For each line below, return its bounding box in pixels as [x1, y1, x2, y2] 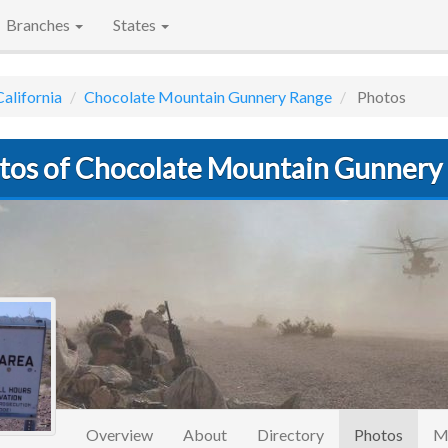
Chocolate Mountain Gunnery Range [84, 87, 332, 106]
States [113, 15, 159, 34]
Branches [6, 15, 73, 34]
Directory [257, 425, 324, 445]
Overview [86, 425, 153, 445]
